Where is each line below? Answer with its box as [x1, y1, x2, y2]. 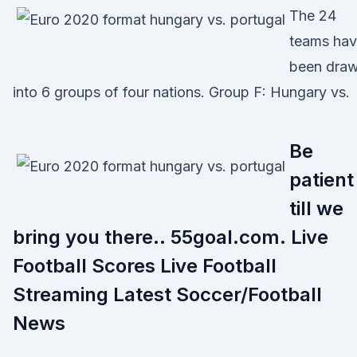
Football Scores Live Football [13, 254, 277, 277]
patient [289, 168, 354, 191]
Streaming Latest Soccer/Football [13, 283, 322, 306]
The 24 [289, 7, 336, 24]
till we [289, 197, 343, 220]
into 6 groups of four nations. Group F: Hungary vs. [13, 84, 350, 100]
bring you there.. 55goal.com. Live [13, 226, 328, 249]
